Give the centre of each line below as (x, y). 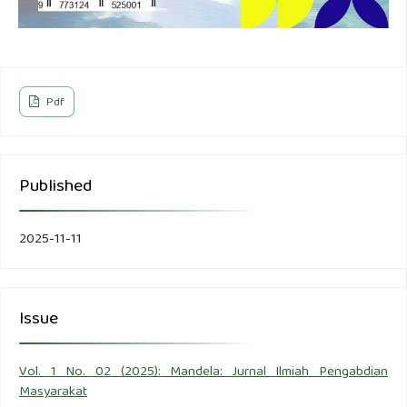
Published (56, 188)
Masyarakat (53, 393)
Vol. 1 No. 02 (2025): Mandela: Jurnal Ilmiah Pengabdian (203, 373)
